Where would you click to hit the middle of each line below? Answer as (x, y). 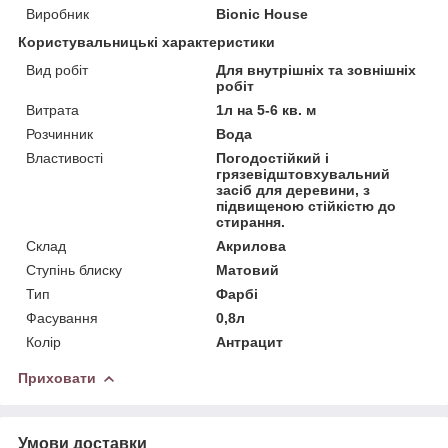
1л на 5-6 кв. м (266, 109)
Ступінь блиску (74, 269)
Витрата (52, 109)
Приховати (57, 377)
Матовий (248, 269)
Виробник (57, 13)
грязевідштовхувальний (303, 173)
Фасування (62, 317)
